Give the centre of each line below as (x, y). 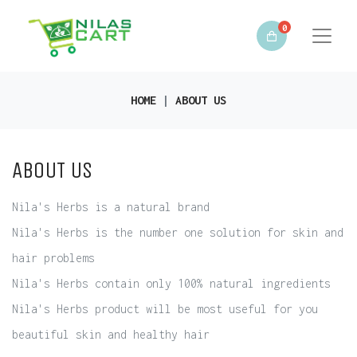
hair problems (53, 258)
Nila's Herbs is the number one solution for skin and (178, 232)
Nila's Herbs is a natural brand (111, 207)
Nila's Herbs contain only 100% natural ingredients (171, 283)
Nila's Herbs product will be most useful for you (165, 309)
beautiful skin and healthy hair (111, 334)
